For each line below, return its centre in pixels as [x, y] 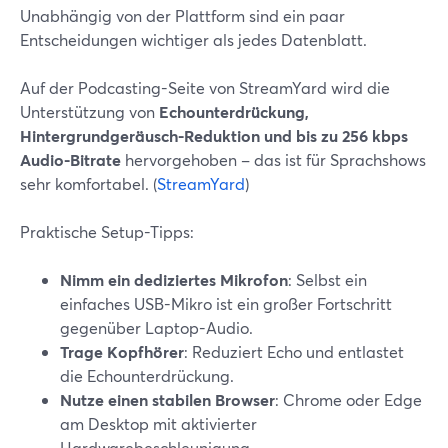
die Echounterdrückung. [147, 375]
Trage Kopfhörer [122, 351]
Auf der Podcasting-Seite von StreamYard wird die [205, 87]
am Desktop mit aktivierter [158, 423]
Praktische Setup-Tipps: [107, 231]
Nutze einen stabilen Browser [167, 399]
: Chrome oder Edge [348, 399]
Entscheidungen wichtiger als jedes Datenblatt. [193, 39]
